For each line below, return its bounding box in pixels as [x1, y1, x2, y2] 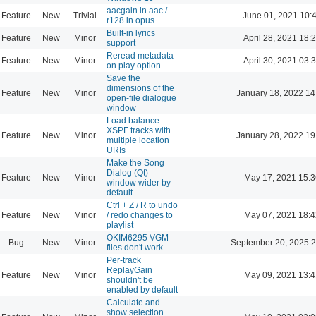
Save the [107, 73, 140, 83]
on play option [107, 60, 161, 71]
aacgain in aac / [107, 5, 167, 16]
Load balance [107, 115, 159, 126]
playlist [107, 219, 133, 230]
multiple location [107, 135, 169, 145]
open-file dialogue [107, 92, 176, 103]
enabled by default [107, 284, 178, 295]
